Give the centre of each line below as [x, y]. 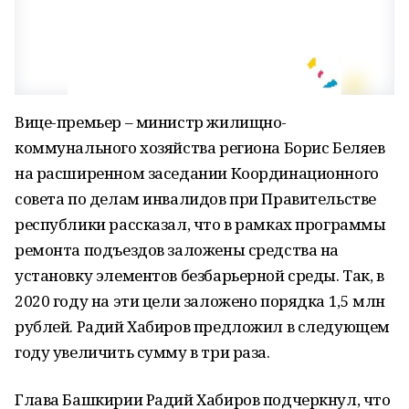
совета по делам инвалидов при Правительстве [195, 199]
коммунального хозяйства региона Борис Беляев [200, 147]
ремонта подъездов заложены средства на [177, 250]
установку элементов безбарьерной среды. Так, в [199, 275]
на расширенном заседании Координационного [197, 173]
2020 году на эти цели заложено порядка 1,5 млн [200, 301]
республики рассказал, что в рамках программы [200, 224]
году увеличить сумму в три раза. [142, 352]
